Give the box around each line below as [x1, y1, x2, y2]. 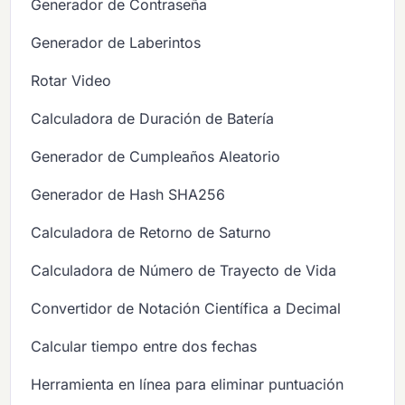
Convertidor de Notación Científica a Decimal [31, 298, 342, 317]
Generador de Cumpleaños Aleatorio [31, 146, 281, 165]
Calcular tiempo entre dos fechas [31, 336, 258, 355]
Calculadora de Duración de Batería [31, 108, 275, 127]
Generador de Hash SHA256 [31, 184, 226, 203]
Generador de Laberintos [31, 33, 202, 52]
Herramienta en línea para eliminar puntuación [31, 374, 344, 393]
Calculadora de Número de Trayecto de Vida [31, 260, 337, 279]
